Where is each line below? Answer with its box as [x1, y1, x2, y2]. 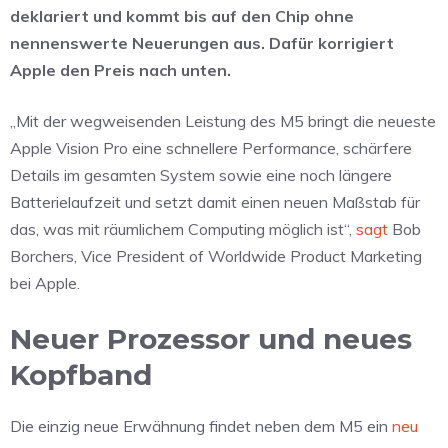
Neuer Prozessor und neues [10, 322, 412, 357]
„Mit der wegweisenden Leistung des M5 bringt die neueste [10, 111, 436, 132]
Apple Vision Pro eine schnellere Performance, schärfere [10, 138, 412, 159]
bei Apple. [10, 273, 80, 294]
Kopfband [10, 358, 152, 393]
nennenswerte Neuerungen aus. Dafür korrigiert [10, 33, 394, 54]
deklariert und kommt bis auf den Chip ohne [10, 6, 354, 27]
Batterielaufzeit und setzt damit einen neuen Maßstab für [10, 192, 420, 213]
